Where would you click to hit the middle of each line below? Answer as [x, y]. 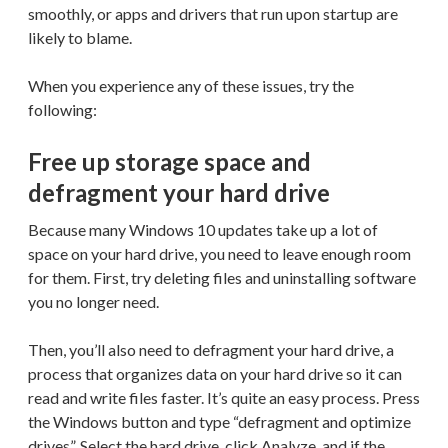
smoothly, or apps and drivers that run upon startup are [213, 13]
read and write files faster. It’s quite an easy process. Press [224, 397]
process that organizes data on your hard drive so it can [215, 373]
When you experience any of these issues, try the [191, 85]
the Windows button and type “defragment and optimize [219, 421]
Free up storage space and [169, 161]
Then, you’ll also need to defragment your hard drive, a [211, 349]
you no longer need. [93, 301]
